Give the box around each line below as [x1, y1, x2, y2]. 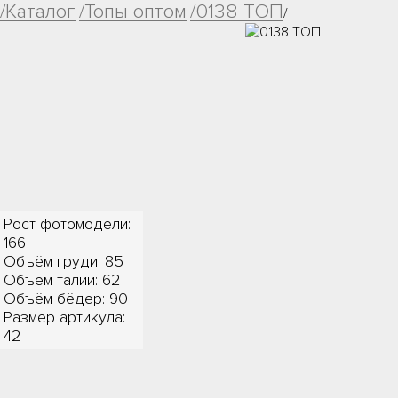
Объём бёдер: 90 [4, 289, 129, 308]
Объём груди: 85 [4, 251, 124, 271]
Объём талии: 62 [4, 270, 122, 290]
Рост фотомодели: [4, 214, 131, 234]
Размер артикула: [4, 307, 126, 327]
